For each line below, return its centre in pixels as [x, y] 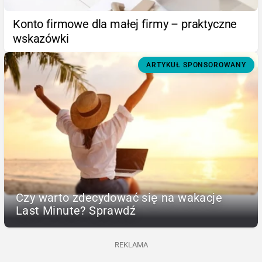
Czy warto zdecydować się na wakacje [119, 197]
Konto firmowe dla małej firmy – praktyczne [125, 24]
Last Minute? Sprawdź [76, 210]
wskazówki [41, 38]
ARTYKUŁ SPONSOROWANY [196, 65]
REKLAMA [131, 244]
